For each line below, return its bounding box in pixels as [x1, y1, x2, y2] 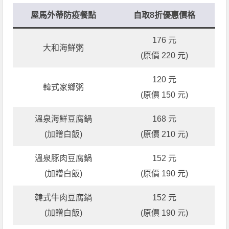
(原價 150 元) [141, 90, 189, 99]
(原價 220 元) [141, 51, 189, 60]
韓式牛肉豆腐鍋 [35, 193, 93, 202]
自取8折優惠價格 [133, 10, 196, 19]
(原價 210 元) [141, 129, 189, 139]
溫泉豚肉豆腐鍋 [35, 153, 93, 163]
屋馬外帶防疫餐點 [31, 10, 97, 19]
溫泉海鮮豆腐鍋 [35, 114, 93, 123]
